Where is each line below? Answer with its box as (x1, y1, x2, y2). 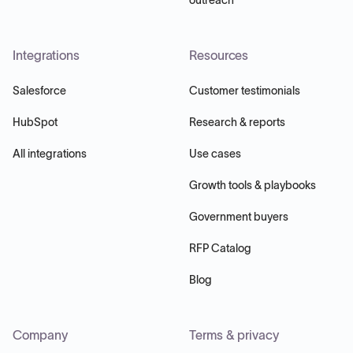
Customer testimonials (189, 84, 300, 97)
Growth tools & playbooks (189, 178, 316, 191)
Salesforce (13, 84, 66, 97)
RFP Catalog (189, 241, 251, 255)
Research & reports (189, 115, 285, 128)
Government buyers (189, 210, 288, 223)
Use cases (189, 147, 241, 160)
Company (13, 327, 68, 342)
